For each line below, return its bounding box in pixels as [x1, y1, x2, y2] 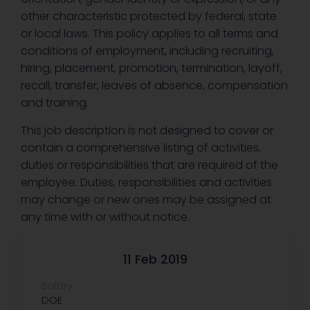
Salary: [42, 277, 75, 293]
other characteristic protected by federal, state [21, 8, 277, 24]
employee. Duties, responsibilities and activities [21, 174, 272, 190]
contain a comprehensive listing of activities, [21, 139, 261, 156]
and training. [21, 94, 89, 111]
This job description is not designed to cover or [21, 122, 273, 138]
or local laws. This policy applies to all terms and [21, 25, 278, 42]
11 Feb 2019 [122, 250, 188, 268]
